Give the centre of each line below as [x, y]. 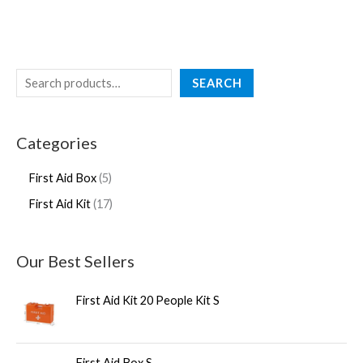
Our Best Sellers [75, 261]
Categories [57, 142]
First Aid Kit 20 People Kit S [147, 300]
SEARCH [217, 83]
